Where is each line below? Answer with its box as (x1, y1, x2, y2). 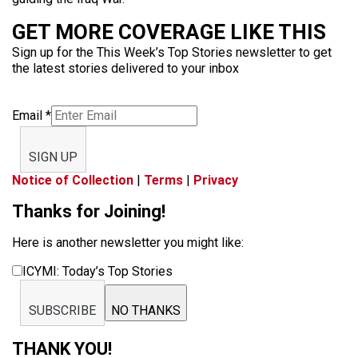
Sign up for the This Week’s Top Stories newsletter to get (12, 44, 332, 60)
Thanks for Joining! (12, 201, 165, 221)
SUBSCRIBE (29, 302, 96, 318)
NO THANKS (111, 302, 181, 318)
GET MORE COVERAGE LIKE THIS (12, 19, 326, 44)
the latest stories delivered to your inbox (12, 60, 239, 76)
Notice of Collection (12, 172, 133, 188)
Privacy (193, 172, 238, 188)
